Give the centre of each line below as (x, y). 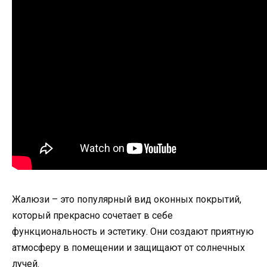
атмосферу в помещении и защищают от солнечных (128, 247)
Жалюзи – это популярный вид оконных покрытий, (127, 199)
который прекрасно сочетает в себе (92, 215)
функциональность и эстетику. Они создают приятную (133, 231)
